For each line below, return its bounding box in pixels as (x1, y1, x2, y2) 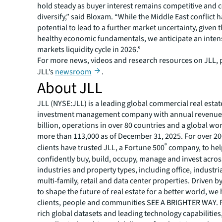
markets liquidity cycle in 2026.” (37, 44, 141, 55)
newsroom (55, 66, 92, 78)
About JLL (37, 77, 103, 100)
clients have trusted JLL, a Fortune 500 (37, 142, 165, 154)
